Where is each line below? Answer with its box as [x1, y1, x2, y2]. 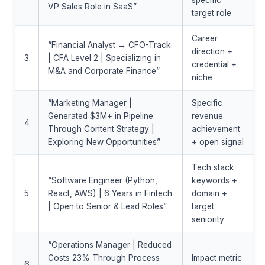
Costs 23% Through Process [47, 253, 160, 263]
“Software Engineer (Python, [47, 176, 157, 186]
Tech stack [191, 163, 234, 173]
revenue [191, 111, 223, 121]
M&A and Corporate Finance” [47, 66, 160, 76]
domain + [191, 189, 227, 199]
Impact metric [191, 253, 242, 263]
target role [191, 8, 231, 18]
